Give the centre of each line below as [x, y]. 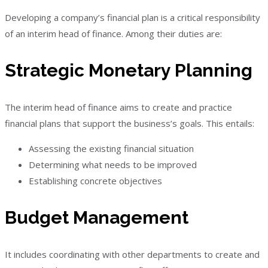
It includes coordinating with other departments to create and [132, 254]
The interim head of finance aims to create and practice [118, 107]
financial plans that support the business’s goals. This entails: [130, 123]
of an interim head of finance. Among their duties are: [113, 33]
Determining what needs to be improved [113, 164]
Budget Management [97, 217]
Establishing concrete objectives [95, 180]
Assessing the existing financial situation [111, 148]
